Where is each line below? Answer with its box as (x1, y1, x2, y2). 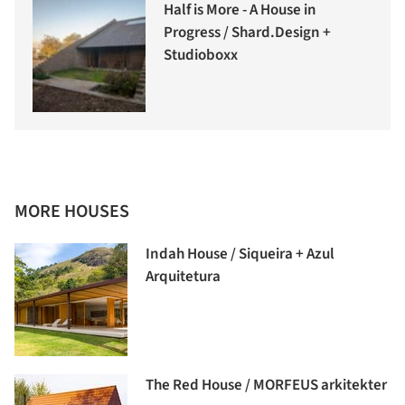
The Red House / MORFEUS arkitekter (146, 374, 387, 397)
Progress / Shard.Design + (164, 22, 331, 44)
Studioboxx (164, 44, 238, 67)
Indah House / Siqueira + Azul (146, 243, 334, 266)
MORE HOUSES (14, 199, 129, 225)
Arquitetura (146, 266, 221, 288)
